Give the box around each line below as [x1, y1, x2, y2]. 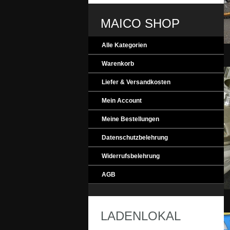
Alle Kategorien [102, 42, 147, 49]
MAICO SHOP [101, 16, 180, 30]
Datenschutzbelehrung [102, 134, 168, 141]
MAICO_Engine [88, 192, 152, 202]
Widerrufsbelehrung [102, 152, 160, 160]
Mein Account [102, 97, 142, 104]
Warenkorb [102, 60, 134, 67]
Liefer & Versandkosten [102, 79, 170, 86]
